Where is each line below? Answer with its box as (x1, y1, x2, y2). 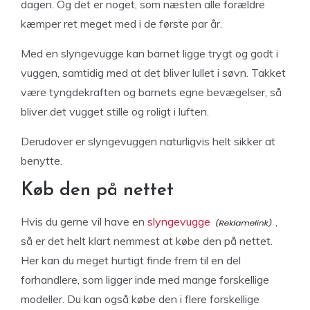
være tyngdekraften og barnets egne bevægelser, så (21, 85, 282, 99)
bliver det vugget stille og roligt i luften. (21, 104, 209, 118)
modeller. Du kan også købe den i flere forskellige (21, 292, 259, 306)
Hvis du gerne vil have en (21, 215, 147, 228)
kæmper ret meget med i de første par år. (21, 17, 222, 30)
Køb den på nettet (21, 181, 174, 200)
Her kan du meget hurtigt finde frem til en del (21, 253, 241, 267)
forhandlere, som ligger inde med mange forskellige (21, 273, 269, 286)
